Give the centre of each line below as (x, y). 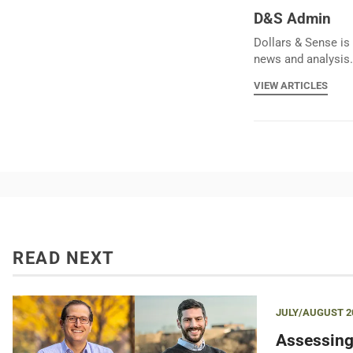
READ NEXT (64, 258)
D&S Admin (292, 18)
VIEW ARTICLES (291, 86)
